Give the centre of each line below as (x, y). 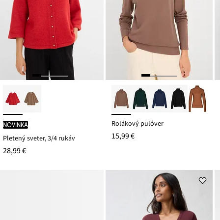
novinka (15, 124)
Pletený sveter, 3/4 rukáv (39, 138)
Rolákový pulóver (138, 124)
